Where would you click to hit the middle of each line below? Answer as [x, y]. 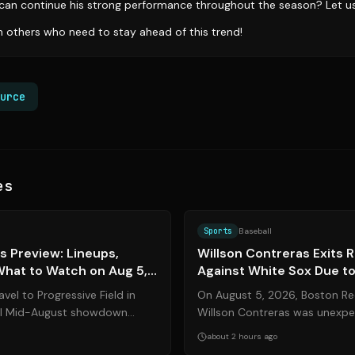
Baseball [255, 231]
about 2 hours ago [242, 336]
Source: [80, 199]
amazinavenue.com [128, 199]
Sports [218, 231]
